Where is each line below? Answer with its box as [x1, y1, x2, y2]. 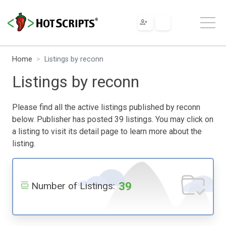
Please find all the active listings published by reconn [12, 102, 200, 112]
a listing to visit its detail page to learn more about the [12, 126, 202, 136]
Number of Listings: [31, 180, 115, 192]
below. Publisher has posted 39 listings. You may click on [12, 114, 213, 124]
